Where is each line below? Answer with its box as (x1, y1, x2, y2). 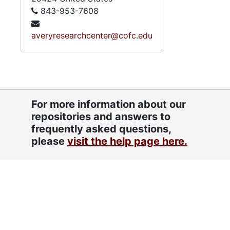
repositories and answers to (31, 110, 170, 123)
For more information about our (31, 98, 186, 110)
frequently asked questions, (31, 123, 171, 135)
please (31, 135, 67, 147)
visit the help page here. (67, 135, 187, 147)
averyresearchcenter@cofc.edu (31, 30, 152, 41)
